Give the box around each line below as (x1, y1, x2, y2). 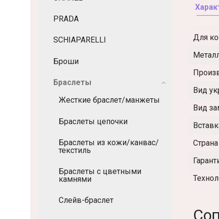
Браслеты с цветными (59, 166, 141, 176)
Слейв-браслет (59, 196, 113, 205)
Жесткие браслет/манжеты (59, 95, 160, 105)
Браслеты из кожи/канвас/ (59, 137, 159, 147)
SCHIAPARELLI (53, 35, 106, 45)
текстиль (59, 145, 91, 155)
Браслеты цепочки (59, 116, 128, 126)
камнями (59, 174, 91, 184)
